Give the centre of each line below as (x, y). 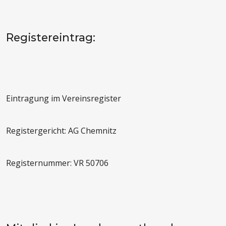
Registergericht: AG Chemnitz (61, 131)
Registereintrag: (51, 38)
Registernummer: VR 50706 (57, 163)
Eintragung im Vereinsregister (64, 99)
